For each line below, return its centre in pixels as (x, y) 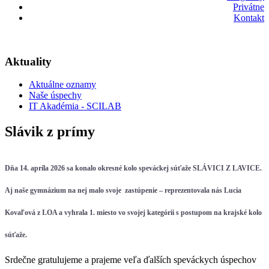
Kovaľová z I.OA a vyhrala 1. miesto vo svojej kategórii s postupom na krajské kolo (133, 212)
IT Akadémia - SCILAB (75, 106)
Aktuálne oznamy (62, 85)
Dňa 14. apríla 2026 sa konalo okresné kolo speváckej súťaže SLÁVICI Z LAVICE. (133, 168)
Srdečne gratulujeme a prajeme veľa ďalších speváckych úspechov (131, 260)
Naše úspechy (55, 95)
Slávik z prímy (50, 132)
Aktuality (28, 61)
